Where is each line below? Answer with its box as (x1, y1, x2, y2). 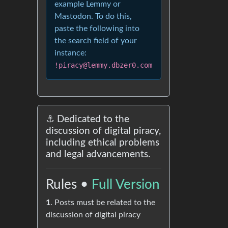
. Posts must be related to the (50, 198, 155, 207)
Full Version (92, 178, 160, 191)
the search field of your (54, 37, 137, 45)
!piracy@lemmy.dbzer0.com (54, 61, 152, 69)
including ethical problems (46, 138, 159, 148)
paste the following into (54, 24, 139, 33)
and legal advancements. (46, 150, 150, 159)
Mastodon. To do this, (54, 12, 132, 20)
